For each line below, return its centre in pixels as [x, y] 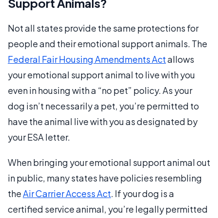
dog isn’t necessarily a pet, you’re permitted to [103, 106]
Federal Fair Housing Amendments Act [87, 59]
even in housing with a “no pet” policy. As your [100, 90]
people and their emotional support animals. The [108, 43]
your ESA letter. [39, 137]
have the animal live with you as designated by [103, 121]
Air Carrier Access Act [67, 193]
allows [180, 59]
